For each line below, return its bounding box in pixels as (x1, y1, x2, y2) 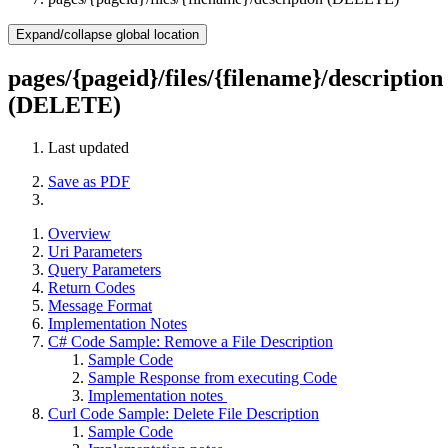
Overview (48, 224, 111, 242)
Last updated (48, 138, 129, 156)
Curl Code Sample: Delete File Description (48, 404, 319, 422)
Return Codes (48, 278, 135, 296)
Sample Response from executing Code (88, 368, 337, 386)
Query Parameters (48, 260, 161, 278)
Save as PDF (48, 172, 130, 190)
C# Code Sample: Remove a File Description (48, 332, 333, 350)
